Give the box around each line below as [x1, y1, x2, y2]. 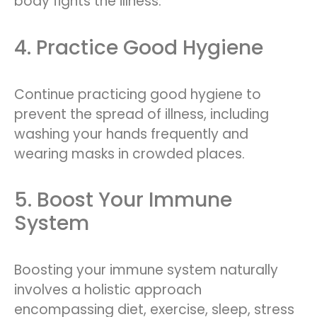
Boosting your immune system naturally [14, 260, 278, 280]
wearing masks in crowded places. [14, 144, 245, 163]
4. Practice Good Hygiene [14, 33, 263, 62]
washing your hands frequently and [14, 124, 248, 144]
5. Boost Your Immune [14, 186, 232, 214]
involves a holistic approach [14, 280, 202, 300]
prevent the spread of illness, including [14, 104, 269, 124]
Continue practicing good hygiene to [14, 84, 261, 104]
